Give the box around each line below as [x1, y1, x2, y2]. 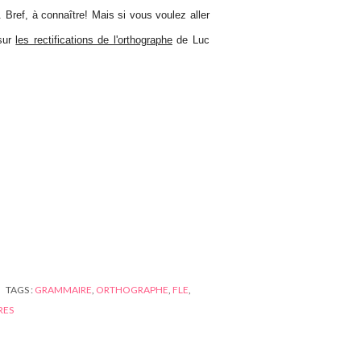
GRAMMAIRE [35, 284, 92, 297]
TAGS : [6, 284, 35, 297]
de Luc [172, 34, 210, 47]
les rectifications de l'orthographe [15, 34, 172, 47]
